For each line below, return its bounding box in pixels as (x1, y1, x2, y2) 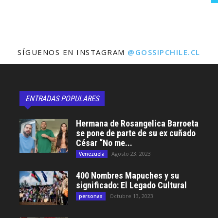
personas (79, 193, 103, 200)
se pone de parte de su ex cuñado (76, 128, 196, 138)
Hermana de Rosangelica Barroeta (76, 118, 199, 128)
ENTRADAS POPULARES (25, 94, 99, 103)
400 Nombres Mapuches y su (76, 170, 179, 181)
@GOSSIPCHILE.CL (127, 47, 200, 57)
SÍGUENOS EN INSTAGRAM (18, 47, 128, 57)
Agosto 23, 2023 (111, 150, 151, 157)
